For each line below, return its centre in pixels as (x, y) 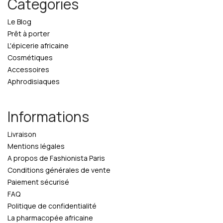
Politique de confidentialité (52, 206)
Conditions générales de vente (59, 170)
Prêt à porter (29, 34)
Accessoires (28, 69)
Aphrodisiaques (34, 81)
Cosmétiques (30, 57)
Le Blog (19, 22)
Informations (48, 116)
